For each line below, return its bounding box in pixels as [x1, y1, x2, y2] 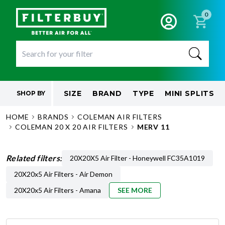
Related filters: [6, 153, 62, 163]
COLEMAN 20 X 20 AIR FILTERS [15, 123, 128, 131]
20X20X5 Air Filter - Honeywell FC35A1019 [70, 154, 205, 162]
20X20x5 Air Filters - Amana [14, 186, 101, 194]
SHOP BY [16, 89, 45, 97]
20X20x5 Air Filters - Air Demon [14, 170, 113, 178]
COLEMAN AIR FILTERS [77, 113, 162, 121]
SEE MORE [118, 186, 152, 194]
